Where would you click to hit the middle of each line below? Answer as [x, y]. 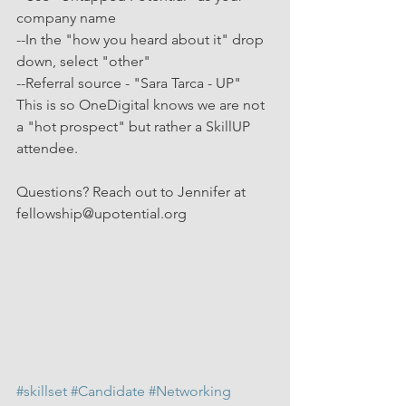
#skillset [42, 391]
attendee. [47, 148]
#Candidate [108, 391]
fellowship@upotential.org [101, 213]
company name [66, 18]
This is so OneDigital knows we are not [142, 105]
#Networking [190, 391]
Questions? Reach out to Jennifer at [133, 192]
